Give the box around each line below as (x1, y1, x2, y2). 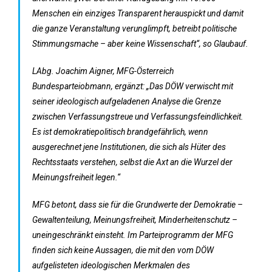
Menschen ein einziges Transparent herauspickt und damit (32, 8, 243, 18)
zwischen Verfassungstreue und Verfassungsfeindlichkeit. (32, 111, 243, 121)
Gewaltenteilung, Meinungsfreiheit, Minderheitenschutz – (32, 214, 237, 225)
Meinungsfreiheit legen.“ (32, 172, 120, 182)
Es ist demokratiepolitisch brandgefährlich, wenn (32, 126, 208, 137)
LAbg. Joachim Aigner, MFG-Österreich (32, 66, 174, 76)
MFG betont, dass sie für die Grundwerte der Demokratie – (32, 199, 243, 209)
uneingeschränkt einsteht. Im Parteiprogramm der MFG (32, 229, 233, 240)
